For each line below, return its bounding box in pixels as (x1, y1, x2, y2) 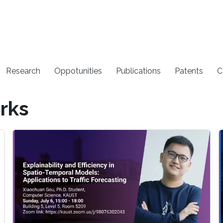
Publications (116, 66, 161, 76)
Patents (175, 66, 204, 76)
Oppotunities (54, 66, 103, 76)
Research (6, 66, 41, 76)
